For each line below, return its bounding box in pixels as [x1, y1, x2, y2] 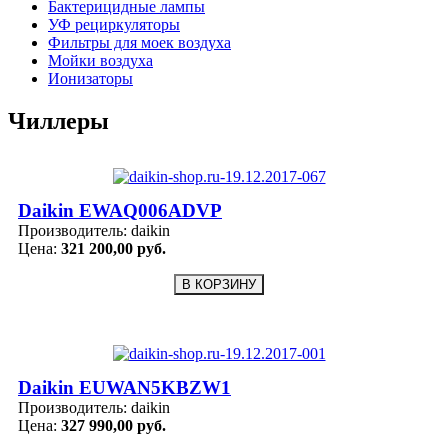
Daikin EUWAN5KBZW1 [18, 377, 231, 399]
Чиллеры [8, 107, 109, 134]
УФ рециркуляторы [48, 15, 180, 33]
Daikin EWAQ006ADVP [18, 200, 222, 222]
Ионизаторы [48, 69, 133, 87]
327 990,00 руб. [61, 417, 166, 435]
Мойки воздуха [48, 51, 153, 69]
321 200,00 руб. [61, 240, 166, 258]
